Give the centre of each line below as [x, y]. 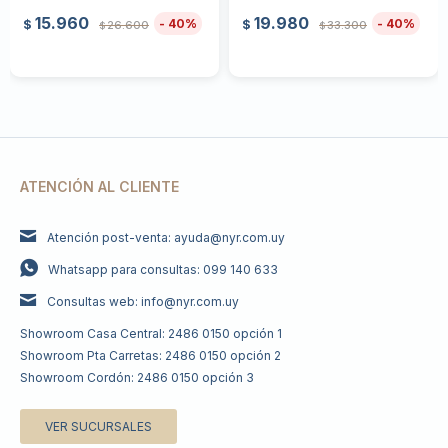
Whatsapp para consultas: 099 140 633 [163, 269]
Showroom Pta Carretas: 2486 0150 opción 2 [150, 355]
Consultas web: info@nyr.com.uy [143, 301]
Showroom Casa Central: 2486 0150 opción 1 [151, 333]
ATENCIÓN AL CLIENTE [99, 186]
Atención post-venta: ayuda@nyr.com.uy [166, 237]
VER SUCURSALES [98, 426]
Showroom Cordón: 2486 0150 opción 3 [137, 377]
